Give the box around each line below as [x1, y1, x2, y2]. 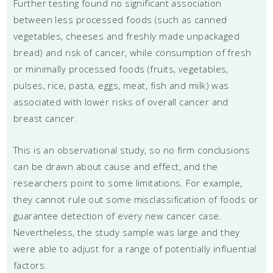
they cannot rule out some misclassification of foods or [13, 193, 258, 205]
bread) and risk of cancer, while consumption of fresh [13, 46, 252, 58]
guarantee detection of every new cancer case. [13, 209, 222, 222]
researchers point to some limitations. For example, [13, 176, 243, 189]
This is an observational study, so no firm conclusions [13, 143, 250, 156]
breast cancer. [13, 112, 78, 124]
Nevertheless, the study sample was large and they [13, 225, 240, 238]
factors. [13, 258, 48, 271]
